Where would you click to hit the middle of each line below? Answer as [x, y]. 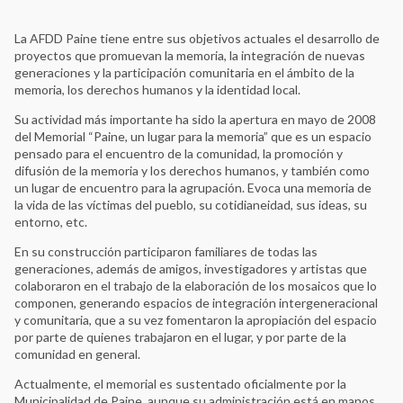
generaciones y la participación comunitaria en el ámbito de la [184, 73]
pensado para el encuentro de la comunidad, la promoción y [179, 154]
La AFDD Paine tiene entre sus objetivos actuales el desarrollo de [197, 39]
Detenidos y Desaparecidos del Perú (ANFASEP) [181, 382]
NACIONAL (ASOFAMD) [116, 345]
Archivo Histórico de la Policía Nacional [154, 248]
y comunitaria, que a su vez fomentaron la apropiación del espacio [196, 320]
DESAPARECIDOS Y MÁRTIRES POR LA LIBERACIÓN [201, 330]
